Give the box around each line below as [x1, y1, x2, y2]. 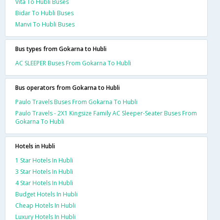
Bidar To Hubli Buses [15, 8, 74, 17]
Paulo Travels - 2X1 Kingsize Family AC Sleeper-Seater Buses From [15, 109, 197, 117]
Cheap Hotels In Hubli [15, 201, 76, 210]
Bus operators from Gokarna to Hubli [15, 83, 120, 92]
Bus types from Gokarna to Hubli [15, 44, 107, 53]
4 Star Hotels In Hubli [15, 178, 73, 187]
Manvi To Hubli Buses [15, 20, 75, 28]
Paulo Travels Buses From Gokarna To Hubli [15, 97, 137, 106]
